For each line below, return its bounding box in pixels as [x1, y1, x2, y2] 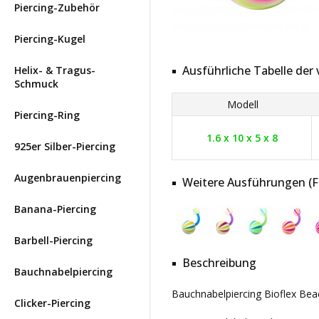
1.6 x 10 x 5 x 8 [206, 131, 278, 145]
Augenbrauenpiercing [14, 171, 121, 184]
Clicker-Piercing [14, 296, 90, 310]
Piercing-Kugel [14, 32, 85, 46]
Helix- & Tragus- [14, 63, 95, 77]
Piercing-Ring [14, 108, 80, 122]
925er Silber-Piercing [14, 140, 115, 153]
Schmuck [14, 77, 58, 90]
